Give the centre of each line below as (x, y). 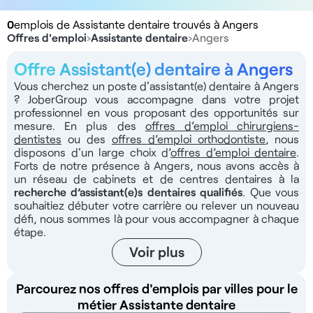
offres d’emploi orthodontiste (189, 139)
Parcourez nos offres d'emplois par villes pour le (156, 288)
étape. (30, 232)
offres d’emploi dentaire (233, 152)
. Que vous (271, 192)
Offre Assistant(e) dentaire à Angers (153, 68)
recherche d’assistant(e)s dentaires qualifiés (129, 192)
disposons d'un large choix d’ (92, 152)
